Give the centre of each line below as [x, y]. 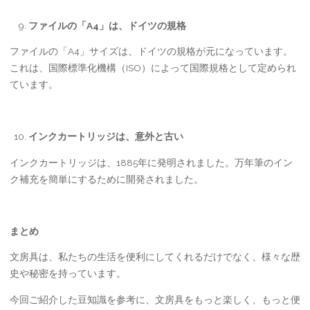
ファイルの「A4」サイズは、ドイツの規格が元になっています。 [151, 52]
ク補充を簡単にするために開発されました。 [106, 179]
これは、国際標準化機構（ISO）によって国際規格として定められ [153, 68]
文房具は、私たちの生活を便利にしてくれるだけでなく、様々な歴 [155, 257]
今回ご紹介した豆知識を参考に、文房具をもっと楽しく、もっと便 [155, 299]
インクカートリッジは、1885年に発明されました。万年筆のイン [151, 162]
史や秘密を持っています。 [67, 274]
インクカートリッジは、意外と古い [106, 137]
